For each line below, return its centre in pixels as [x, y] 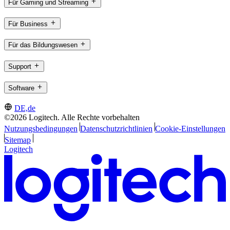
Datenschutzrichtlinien [116, 129]
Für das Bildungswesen [43, 45]
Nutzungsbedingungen [41, 129]
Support [20, 66]
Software [21, 88]
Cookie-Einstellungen [190, 129]
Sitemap [17, 140]
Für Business [28, 24]
